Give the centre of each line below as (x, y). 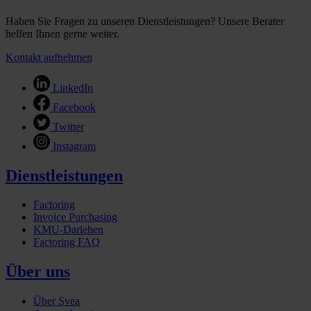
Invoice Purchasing (75, 217)
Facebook (74, 107)
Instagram (74, 146)
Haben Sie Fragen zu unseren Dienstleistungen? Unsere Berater (145, 21)
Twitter (68, 126)
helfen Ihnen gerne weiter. (62, 33)
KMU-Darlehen (68, 230)
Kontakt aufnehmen (49, 57)
